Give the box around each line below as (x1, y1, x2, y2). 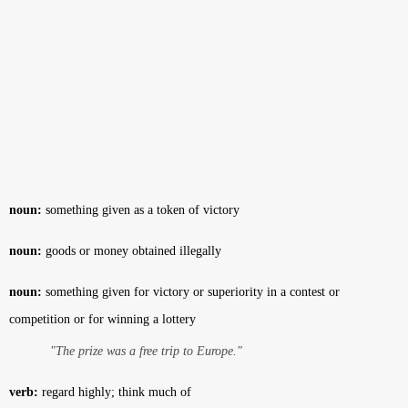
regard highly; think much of (38, 385, 191, 399)
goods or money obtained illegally (42, 244, 221, 258)
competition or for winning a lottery (9, 312, 196, 326)
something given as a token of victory (42, 203, 240, 217)
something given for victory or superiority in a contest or (42, 285, 340, 299)
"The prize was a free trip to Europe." (50, 344, 242, 358)
